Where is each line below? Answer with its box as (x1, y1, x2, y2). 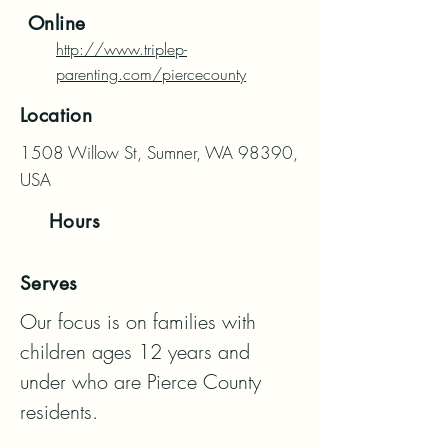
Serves (20, 271, 78, 296)
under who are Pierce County (20, 368, 261, 395)
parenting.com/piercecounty (56, 63, 246, 85)
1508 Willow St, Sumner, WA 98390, (20, 141, 298, 164)
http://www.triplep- (56, 38, 187, 60)
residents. (20, 398, 98, 425)
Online (28, 11, 86, 36)
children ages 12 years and (20, 338, 250, 365)
